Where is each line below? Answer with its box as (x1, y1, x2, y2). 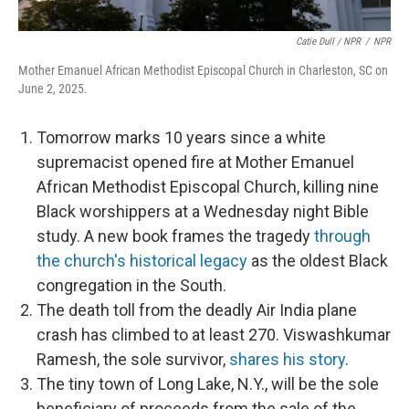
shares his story (229, 349, 345, 369)
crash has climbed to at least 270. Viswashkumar (37, 324, 391, 344)
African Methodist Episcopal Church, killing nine (37, 176, 379, 196)
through (314, 225, 371, 246)
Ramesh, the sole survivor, (37, 349, 229, 369)
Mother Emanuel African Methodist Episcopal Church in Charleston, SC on (18, 62, 388, 78)
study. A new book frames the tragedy (37, 225, 314, 246)
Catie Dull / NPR (296, 35, 361, 47)
